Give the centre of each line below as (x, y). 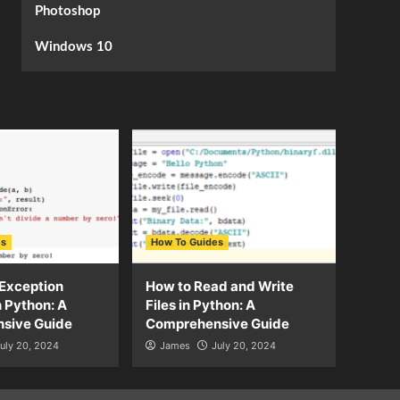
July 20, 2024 (244, 346)
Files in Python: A (200, 305)
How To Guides (187, 242)
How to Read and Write (220, 286)
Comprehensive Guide (217, 324)
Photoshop (67, 11)
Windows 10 (73, 47)
